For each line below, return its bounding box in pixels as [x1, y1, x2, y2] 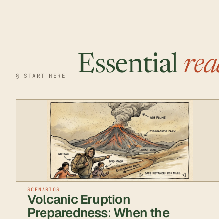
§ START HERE [16, 72, 66, 80]
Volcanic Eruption [27, 191, 130, 208]
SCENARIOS [27, 186, 60, 193]
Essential [77, 52, 184, 80]
